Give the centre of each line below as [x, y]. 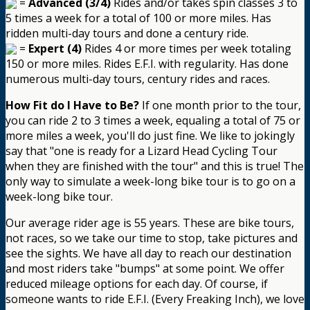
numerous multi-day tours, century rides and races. [138, 79]
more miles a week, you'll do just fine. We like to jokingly [150, 136]
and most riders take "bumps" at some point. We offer [145, 269]
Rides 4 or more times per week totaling [186, 49]
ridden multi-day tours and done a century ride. [127, 34]
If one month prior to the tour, [220, 106]
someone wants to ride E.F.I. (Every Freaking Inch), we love [155, 299]
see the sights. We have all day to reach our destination [148, 254]
